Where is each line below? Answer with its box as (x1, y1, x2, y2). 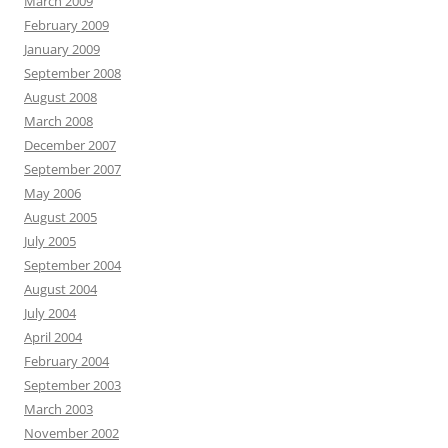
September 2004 (24, 256, 121, 274)
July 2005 (24, 232, 76, 250)
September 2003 (24, 376, 121, 394)
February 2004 (24, 352, 109, 370)
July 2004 (24, 304, 76, 322)
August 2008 (24, 88, 97, 106)
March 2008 (24, 112, 93, 130)
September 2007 (24, 160, 121, 178)
